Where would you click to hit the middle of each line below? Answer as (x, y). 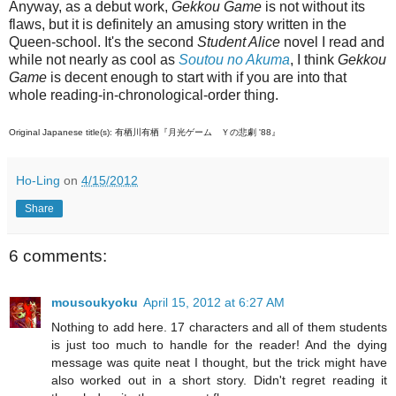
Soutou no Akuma (234, 60)
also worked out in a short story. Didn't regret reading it (219, 380)
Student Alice (239, 42)
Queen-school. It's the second (103, 42)
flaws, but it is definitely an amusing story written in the (178, 25)
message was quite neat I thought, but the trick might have (219, 362)
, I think (314, 60)
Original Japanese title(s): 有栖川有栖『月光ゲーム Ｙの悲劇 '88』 (145, 133)
